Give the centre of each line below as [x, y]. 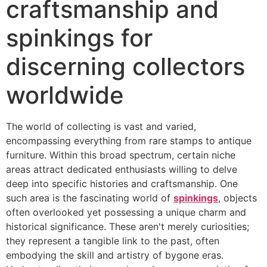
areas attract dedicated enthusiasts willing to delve [122, 169]
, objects [237, 198]
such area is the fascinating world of [90, 198]
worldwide [65, 95]
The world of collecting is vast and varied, [101, 126]
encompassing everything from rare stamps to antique [129, 140]
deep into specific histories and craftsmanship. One [122, 183]
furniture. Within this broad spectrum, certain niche [121, 155]
